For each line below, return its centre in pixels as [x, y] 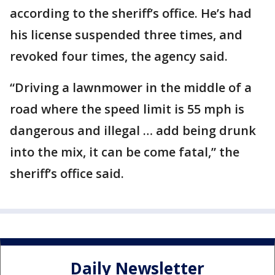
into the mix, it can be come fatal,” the [125, 152]
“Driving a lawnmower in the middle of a [131, 87]
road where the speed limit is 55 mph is [127, 109]
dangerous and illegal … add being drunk [133, 130]
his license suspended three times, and [126, 34]
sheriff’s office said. [67, 173]
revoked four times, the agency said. [119, 56]
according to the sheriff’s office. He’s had [131, 13]
